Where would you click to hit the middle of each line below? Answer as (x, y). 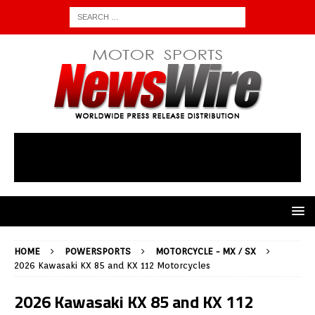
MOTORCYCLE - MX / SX (206, 252)
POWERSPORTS (98, 252)
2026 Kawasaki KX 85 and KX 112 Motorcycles (112, 266)
